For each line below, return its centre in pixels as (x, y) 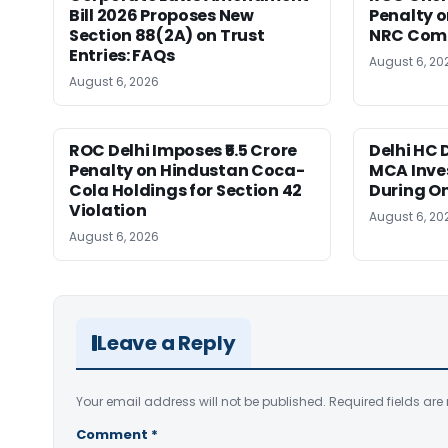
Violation (108, 210)
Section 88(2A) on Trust (167, 35)
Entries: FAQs (122, 55)
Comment (113, 434)
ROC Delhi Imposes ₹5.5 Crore (183, 150)
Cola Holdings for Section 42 (185, 190)
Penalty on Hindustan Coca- (187, 170)
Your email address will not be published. (201, 401)
